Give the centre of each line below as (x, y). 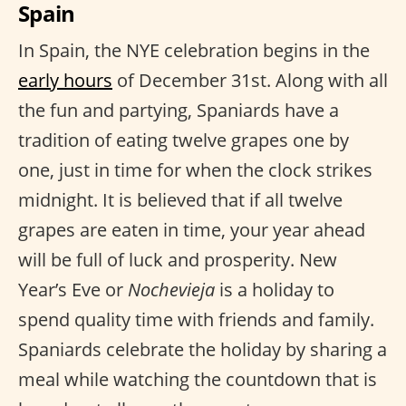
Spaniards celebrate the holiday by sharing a (203, 350)
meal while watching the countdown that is (198, 380)
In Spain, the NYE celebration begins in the (194, 51)
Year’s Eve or (73, 290)
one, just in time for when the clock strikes (195, 170)
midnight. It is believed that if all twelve (180, 200)
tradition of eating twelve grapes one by (184, 140)
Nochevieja (171, 290)
